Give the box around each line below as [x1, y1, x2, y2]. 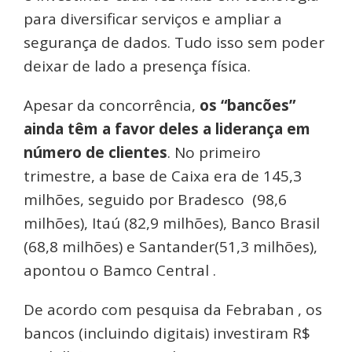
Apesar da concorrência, [24, 94, 200, 115]
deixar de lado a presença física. [24, 55, 251, 76]
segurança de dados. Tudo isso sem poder [24, 31, 324, 53]
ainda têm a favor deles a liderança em [24, 118, 310, 139]
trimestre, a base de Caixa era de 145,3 [24, 165, 302, 186]
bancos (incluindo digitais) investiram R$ [24, 322, 310, 343]
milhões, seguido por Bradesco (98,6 [24, 189, 287, 210]
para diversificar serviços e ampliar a [24, 8, 282, 29]
